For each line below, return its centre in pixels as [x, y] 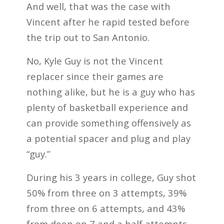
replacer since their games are [95, 76]
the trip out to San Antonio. [88, 37]
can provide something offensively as [108, 123]
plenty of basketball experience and [107, 107]
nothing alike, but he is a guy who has [110, 92]
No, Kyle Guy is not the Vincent [94, 61]
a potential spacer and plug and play [108, 138]
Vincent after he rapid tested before [108, 22]
